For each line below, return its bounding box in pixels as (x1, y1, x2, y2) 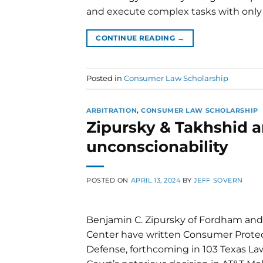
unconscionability (86, 137, 228, 156)
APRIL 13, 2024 (130, 176, 181, 185)
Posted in (86, 73, 124, 83)
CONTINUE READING (96, 33, 177, 43)
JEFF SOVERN (193, 176, 243, 185)
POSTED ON (86, 176, 131, 185)
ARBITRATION (86, 106, 137, 115)
